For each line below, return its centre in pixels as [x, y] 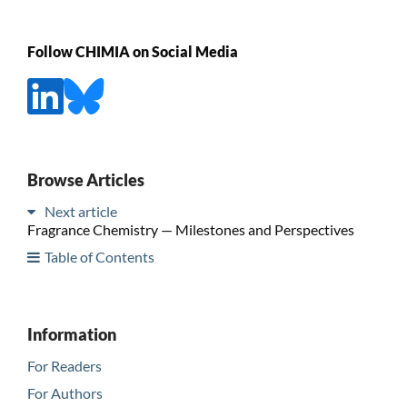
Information [71, 334]
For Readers [64, 365]
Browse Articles [85, 179]
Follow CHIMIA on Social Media [132, 51]
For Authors [65, 392]
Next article [80, 211]
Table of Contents [99, 256]
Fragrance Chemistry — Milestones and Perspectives [190, 229]
